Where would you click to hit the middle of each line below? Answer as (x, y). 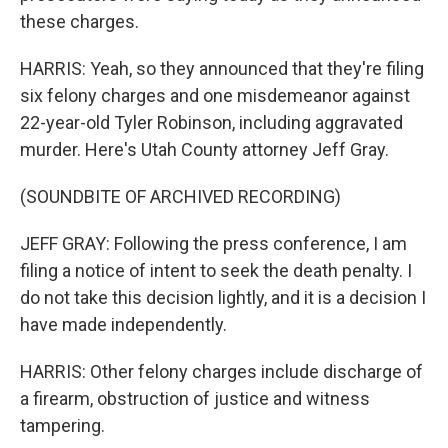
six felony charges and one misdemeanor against (215, 95)
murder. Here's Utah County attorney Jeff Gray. (204, 149)
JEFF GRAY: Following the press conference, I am (213, 243)
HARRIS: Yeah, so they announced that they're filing (222, 68)
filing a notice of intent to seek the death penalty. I (216, 270)
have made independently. (123, 324)
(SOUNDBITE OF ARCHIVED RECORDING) (180, 196)
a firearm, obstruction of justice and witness (195, 398)
